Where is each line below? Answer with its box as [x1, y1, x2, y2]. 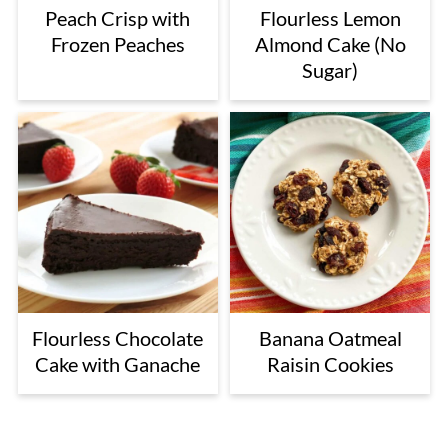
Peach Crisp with [45, 6, 191, 31]
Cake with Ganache [35, 351, 201, 376]
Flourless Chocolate [32, 325, 204, 350]
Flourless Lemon [259, 6, 401, 31]
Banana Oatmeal [258, 325, 402, 350]
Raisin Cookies [266, 351, 394, 376]
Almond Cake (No [254, 32, 406, 57]
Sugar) [302, 58, 359, 83]
